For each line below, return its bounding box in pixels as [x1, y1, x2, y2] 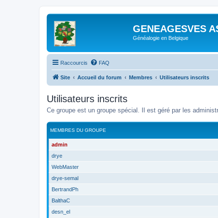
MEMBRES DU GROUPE [50, 127, 106, 133]
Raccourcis [60, 59, 88, 66]
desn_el [52, 209, 70, 215]
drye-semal [52, 175, 78, 181]
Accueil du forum [77, 74, 122, 80]
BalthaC [52, 198, 70, 203]
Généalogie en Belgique [133, 35, 188, 41]
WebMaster [52, 164, 79, 170]
